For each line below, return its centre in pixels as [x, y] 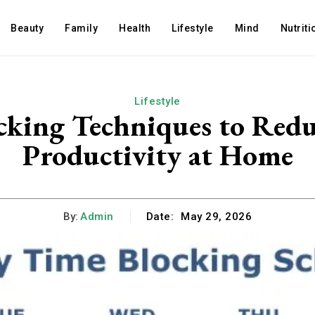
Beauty [27, 28]
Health [135, 28]
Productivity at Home [157, 155]
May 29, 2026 [216, 217]
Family [82, 28]
